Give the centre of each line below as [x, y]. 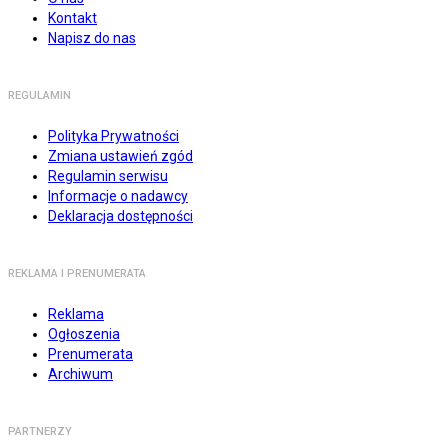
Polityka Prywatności [113, 136]
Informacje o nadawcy [118, 196]
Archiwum [80, 374]
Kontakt [72, 18]
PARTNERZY [40, 432]
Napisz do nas [92, 38]
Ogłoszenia [84, 334]
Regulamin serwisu [108, 176]
